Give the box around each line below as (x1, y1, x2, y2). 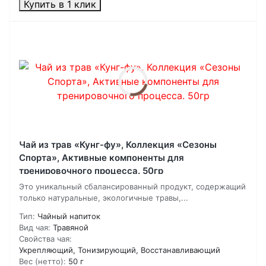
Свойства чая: (19, 234, 72, 244)
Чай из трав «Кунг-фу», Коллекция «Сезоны (19, 139, 217, 151)
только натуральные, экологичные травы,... (19, 193, 188, 203)
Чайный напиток (37, 211, 100, 221)
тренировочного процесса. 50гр (19, 165, 163, 177)
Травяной (53, 223, 88, 233)
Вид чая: (19, 223, 50, 233)
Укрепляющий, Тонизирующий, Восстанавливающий (19, 245, 220, 255)
